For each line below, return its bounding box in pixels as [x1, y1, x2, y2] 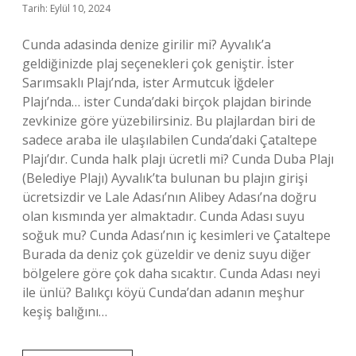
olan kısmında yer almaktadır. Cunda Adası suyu [22, 207, 304, 225]
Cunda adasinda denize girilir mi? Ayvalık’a [22, 36, 271, 53]
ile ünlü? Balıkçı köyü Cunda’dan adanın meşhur [22, 284, 304, 301]
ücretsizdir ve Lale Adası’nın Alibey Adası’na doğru [22, 188, 316, 206]
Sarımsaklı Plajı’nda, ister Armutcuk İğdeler [22, 74, 274, 91]
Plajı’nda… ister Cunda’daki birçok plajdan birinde [22, 93, 311, 110]
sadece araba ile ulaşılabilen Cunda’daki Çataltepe [22, 131, 317, 149]
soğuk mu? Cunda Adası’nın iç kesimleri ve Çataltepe [22, 226, 331, 244]
